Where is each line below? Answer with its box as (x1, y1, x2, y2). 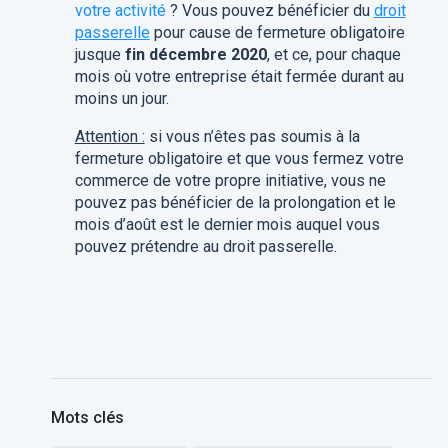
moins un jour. (74, 89, 169, 108)
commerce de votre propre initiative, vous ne (74, 171, 386, 190)
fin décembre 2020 (124, 45, 267, 64)
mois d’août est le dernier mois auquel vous (74, 215, 380, 234)
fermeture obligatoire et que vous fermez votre (74, 149, 404, 168)
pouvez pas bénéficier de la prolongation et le (74, 193, 396, 212)
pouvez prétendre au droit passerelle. (74, 237, 337, 256)
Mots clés (50, 408, 124, 427)
